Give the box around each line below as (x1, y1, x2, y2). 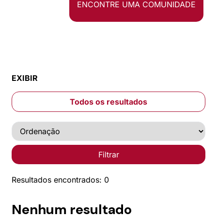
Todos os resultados (70, 96, 147, 107)
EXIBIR (12, 73, 38, 83)
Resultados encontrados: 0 (12, 174, 109, 185)
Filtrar (98, 149, 119, 159)
